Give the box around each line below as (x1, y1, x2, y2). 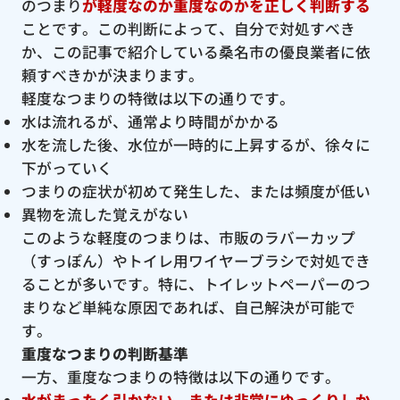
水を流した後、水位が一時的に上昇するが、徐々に (21, 133, 371, 155)
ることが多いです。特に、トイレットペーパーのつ (21, 272, 371, 295)
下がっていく (21, 156, 112, 179)
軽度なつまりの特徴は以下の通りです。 (21, 87, 295, 109)
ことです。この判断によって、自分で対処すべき (21, 17, 355, 39)
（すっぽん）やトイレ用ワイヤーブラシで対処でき (21, 249, 371, 271)
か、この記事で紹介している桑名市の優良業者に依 (21, 40, 371, 62)
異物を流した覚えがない (21, 203, 188, 225)
